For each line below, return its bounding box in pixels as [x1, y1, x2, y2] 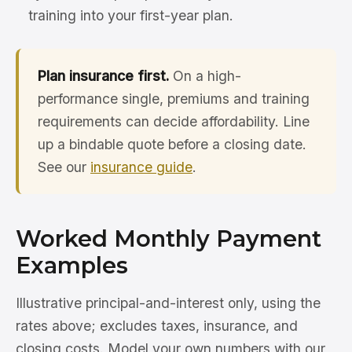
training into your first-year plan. [28, 7, 233, 24]
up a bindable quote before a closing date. [38, 136, 306, 153]
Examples [16, 251, 128, 280]
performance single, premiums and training [38, 90, 310, 108]
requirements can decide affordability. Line [38, 113, 310, 130]
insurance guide [90, 159, 192, 176]
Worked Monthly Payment [16, 225, 321, 253]
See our [38, 159, 90, 176]
